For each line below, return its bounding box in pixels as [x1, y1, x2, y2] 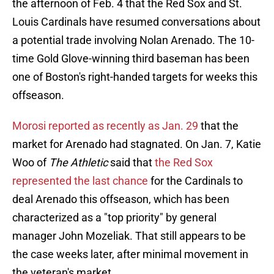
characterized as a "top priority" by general [12, 211, 217, 224]
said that [110, 156, 155, 169]
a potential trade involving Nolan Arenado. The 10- [12, 34, 254, 47]
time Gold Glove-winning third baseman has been [12, 52, 250, 65]
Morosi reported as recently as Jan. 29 [12, 119, 201, 133]
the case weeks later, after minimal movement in [12, 248, 248, 261]
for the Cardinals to [148, 174, 243, 188]
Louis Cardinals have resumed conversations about [12, 15, 261, 29]
